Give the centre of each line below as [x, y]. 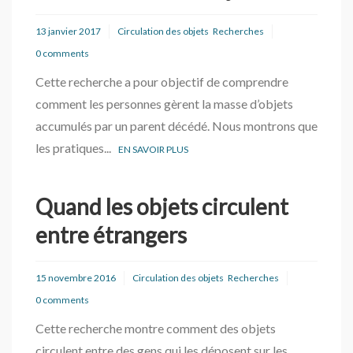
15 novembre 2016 [76, 278]
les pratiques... [77, 148]
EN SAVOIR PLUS [153, 149]
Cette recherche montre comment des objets [156, 328]
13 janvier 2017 [68, 31]
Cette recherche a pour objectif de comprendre [162, 82]
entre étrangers [111, 235]
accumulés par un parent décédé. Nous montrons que [176, 126]
